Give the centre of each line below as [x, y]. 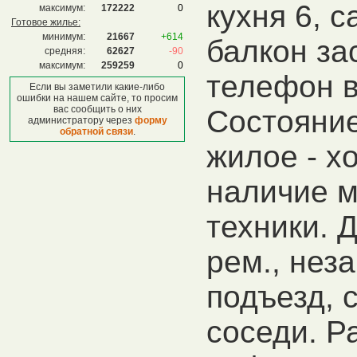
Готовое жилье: [46, 22]
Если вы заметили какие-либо [97, 87]
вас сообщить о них [97, 109]
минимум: [64, 37]
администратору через [81, 120]
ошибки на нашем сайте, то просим [97, 98]
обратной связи [96, 131]
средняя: [65, 51]
